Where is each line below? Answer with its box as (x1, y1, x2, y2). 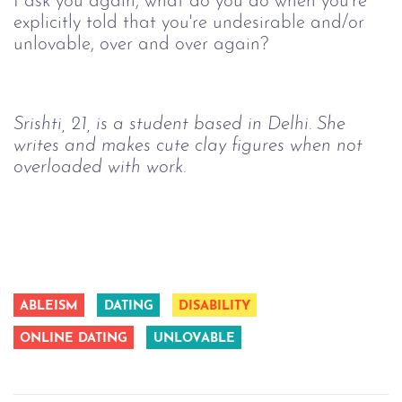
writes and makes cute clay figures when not (13, 136, 368, 156)
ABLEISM (20, 300, 79, 314)
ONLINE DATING (20, 332, 128, 346)
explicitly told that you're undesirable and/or (13, 13, 370, 33)
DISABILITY (178, 300, 250, 314)
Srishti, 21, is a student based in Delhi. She (13, 115, 351, 135)
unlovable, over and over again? (13, 35, 268, 55)
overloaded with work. (13, 158, 186, 178)
